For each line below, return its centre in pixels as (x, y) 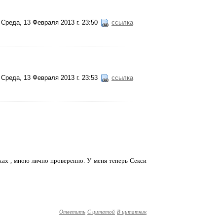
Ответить (72, 211)
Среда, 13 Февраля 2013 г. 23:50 (49, 22)
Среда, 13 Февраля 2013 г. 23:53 (49, 78)
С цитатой (101, 211)
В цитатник (132, 211)
